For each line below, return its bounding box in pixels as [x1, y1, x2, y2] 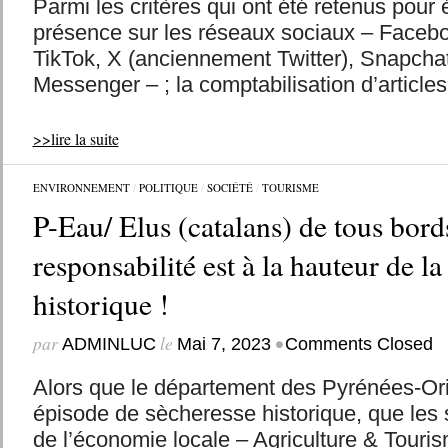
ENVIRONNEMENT [32, 180, 130, 195]
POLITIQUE [138, 180, 198, 195]
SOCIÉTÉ [206, 180, 253, 195]
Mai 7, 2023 [176, 334, 271, 354]
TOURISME [261, 180, 319, 195]
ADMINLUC [61, 334, 156, 354]
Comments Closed [284, 334, 433, 354]
